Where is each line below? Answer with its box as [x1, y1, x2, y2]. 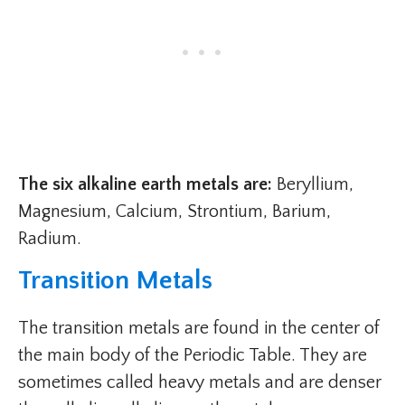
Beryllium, [272, 174, 353, 195]
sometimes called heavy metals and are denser [18, 372, 381, 393]
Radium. [18, 229, 81, 250]
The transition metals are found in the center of [18, 318, 380, 339]
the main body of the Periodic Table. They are [18, 345, 367, 366]
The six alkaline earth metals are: [18, 174, 272, 195]
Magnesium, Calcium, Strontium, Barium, [18, 202, 331, 222]
